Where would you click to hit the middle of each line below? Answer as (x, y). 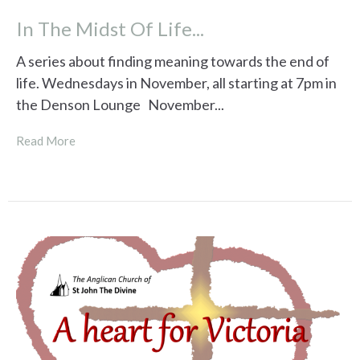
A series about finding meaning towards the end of (173, 61)
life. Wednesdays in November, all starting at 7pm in (176, 82)
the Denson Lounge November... (120, 104)
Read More (46, 140)
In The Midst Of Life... (110, 29)
